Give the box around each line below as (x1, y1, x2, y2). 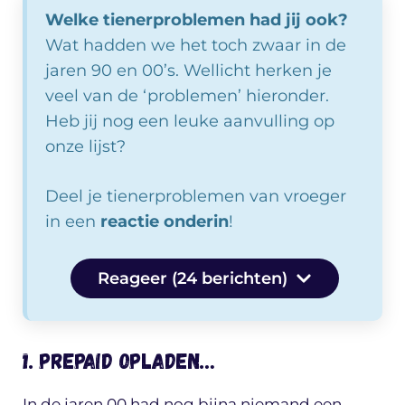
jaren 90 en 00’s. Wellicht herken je (45, 60, 332, 80)
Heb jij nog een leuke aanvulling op (45, 110, 334, 131)
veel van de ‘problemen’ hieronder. (45, 85, 329, 106)
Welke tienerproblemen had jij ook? (45, 9, 348, 30)
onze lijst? (45, 136, 126, 156)
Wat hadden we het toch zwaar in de (45, 34, 346, 55)
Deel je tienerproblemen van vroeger (45, 185, 346, 206)
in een (45, 211, 100, 231)
